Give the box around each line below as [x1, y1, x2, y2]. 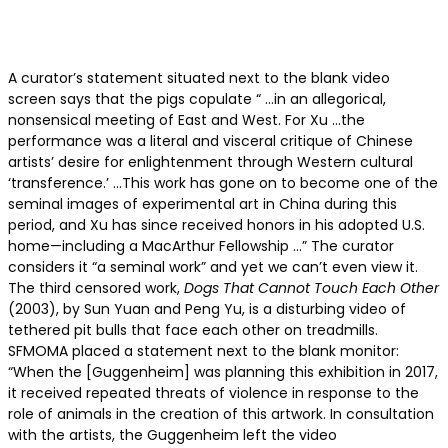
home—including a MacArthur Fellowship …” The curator [8, 236, 394, 257]
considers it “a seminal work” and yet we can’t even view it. [8, 257, 418, 278]
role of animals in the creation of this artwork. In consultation [8, 404, 434, 425]
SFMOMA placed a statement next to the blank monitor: [8, 341, 399, 362]
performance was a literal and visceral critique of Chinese [8, 131, 413, 152]
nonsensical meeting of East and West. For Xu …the [8, 110, 365, 131]
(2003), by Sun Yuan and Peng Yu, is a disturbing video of [8, 299, 406, 320]
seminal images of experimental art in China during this [8, 194, 397, 215]
